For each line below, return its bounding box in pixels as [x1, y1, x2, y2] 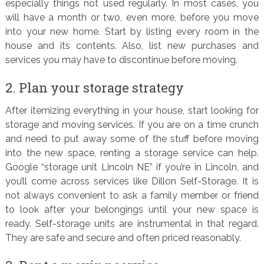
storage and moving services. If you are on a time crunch [5, 119, 259, 130]
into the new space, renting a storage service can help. [5, 147, 259, 159]
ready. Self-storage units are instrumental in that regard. [5, 218, 259, 229]
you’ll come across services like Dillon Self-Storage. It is [5, 176, 259, 187]
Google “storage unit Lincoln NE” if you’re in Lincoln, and [5, 161, 259, 173]
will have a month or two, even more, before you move [5, 12, 259, 23]
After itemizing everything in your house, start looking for [5, 105, 259, 116]
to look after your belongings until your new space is [5, 204, 259, 215]
